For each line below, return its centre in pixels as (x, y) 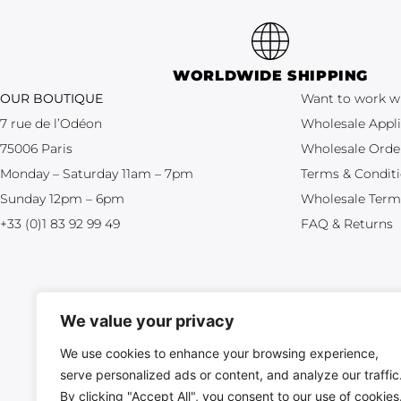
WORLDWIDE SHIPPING (270, 76)
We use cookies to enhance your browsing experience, (219, 353)
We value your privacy (147, 321)
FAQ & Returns (347, 224)
